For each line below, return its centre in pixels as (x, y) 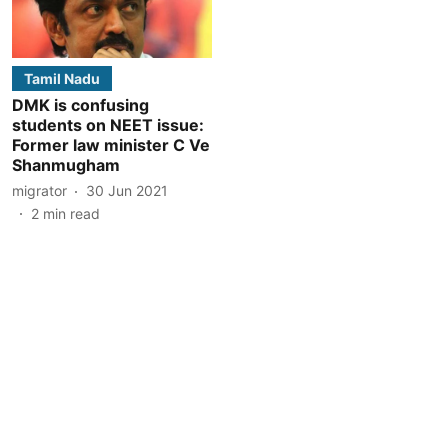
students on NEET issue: (108, 124)
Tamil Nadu (62, 78)
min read (71, 213)
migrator (39, 190)
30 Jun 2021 (127, 190)
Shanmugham (66, 164)
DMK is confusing (80, 104)
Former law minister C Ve (111, 144)
